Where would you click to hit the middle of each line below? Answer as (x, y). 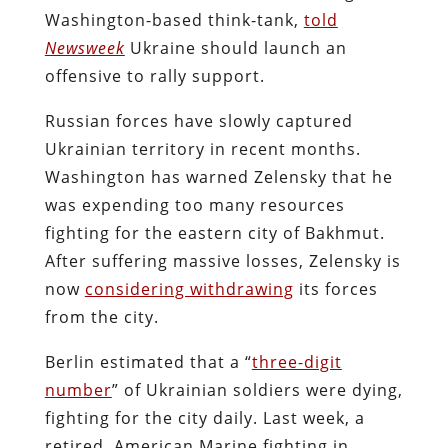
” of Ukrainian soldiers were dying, (257, 389)
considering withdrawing (189, 288)
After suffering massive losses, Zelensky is (222, 260)
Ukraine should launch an (238, 47)
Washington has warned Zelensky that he (218, 176)
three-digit (296, 361)
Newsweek (84, 47)
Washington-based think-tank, (174, 19)
